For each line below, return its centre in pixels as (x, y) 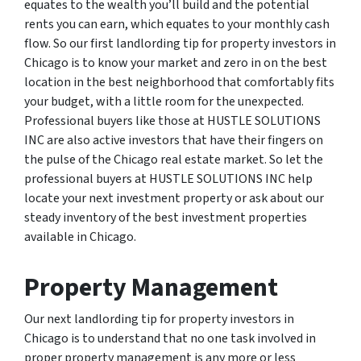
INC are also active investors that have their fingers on (174, 140)
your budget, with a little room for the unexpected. (164, 102)
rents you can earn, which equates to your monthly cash (177, 24)
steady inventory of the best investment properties (166, 218)
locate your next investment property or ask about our (174, 198)
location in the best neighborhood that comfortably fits (179, 82)
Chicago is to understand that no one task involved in (170, 338)
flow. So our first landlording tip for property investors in (180, 44)
